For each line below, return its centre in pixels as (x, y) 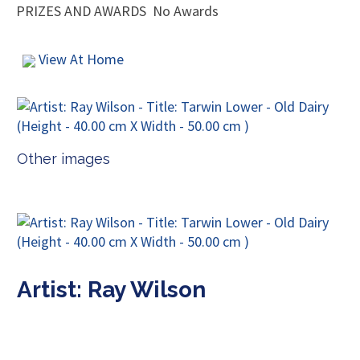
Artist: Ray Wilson (111, 290)
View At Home (80, 59)
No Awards (186, 11)
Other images (63, 159)
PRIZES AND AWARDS (81, 11)
